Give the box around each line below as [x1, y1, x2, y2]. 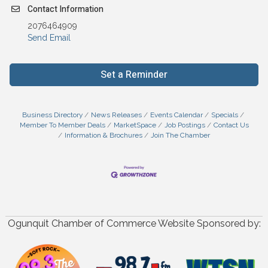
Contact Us [213, 120, 249, 129]
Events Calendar [150, 110, 203, 119]
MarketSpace [113, 120, 156, 129]
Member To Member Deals [19, 120, 105, 129]
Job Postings [164, 120, 205, 129]
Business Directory [22, 110, 83, 119]
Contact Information [28, 2, 103, 16]
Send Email [28, 32, 71, 42]
